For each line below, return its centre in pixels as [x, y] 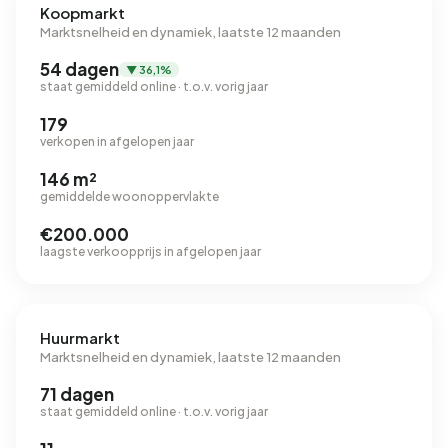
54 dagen [79, 69]
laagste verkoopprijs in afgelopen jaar [150, 251]
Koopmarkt [82, 12]
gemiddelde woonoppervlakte [129, 196]
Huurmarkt [80, 337]
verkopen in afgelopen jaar [117, 141]
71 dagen [77, 394]
